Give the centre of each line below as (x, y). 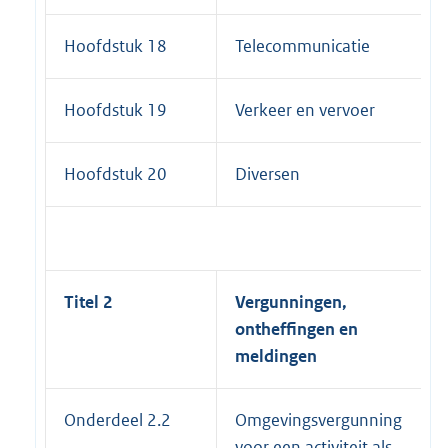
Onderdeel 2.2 (117, 420)
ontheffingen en (296, 329)
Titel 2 (88, 302)
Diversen (267, 174)
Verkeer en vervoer (305, 110)
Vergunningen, (291, 302)
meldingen (276, 356)
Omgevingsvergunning (318, 420)
